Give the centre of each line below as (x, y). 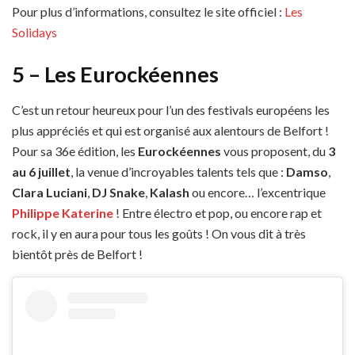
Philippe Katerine (63, 212)
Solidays (34, 32)
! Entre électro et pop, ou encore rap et (218, 212)
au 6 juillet (41, 171)
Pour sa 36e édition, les (75, 151)
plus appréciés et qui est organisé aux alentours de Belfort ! (170, 130)
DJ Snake (118, 192)
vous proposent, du (275, 151)
